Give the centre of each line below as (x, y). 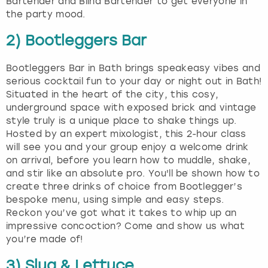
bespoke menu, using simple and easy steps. (115, 200)
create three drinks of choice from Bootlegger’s (124, 187)
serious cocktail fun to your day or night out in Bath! (134, 82)
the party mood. (46, 14)
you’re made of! (45, 240)
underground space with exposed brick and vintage (131, 108)
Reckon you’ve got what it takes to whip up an (121, 213)
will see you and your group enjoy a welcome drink (127, 147)
